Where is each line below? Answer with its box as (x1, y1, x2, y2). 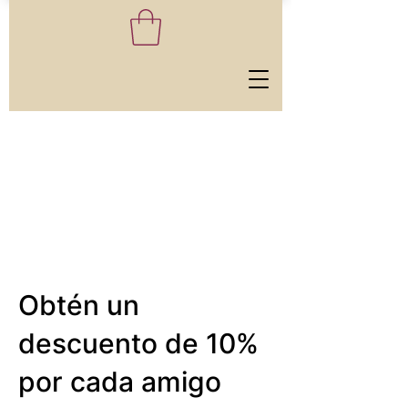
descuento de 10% (18, 327, 259, 361)
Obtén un (18, 289, 139, 322)
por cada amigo (18, 365, 221, 399)
